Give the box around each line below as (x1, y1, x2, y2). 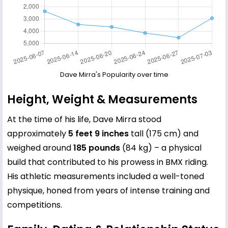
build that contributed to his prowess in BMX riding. (7, 156, 208, 168)
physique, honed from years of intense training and (7, 185, 210, 197)
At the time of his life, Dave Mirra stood (7, 113, 161, 126)
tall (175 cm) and (129, 128, 198, 140)
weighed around (7, 142, 73, 154)
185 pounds (73, 142, 120, 154)
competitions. (7, 199, 62, 211)
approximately (7, 128, 68, 140)
